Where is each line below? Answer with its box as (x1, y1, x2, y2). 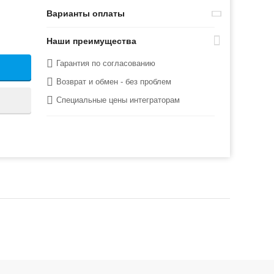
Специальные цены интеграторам (56, 95, 180, 105)
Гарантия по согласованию (56, 59, 156, 68)
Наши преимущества (46, 36, 137, 46)
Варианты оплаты (46, 9, 125, 18)
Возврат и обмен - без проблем (56, 77, 172, 86)
